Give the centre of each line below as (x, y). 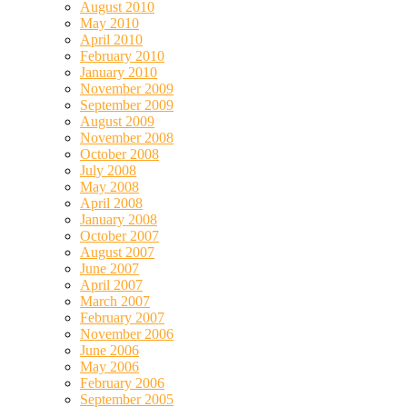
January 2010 (119, 72)
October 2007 (119, 235)
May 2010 (109, 23)
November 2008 (127, 137)
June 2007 (109, 268)
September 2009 (127, 104)
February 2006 (122, 382)
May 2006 (109, 366)
